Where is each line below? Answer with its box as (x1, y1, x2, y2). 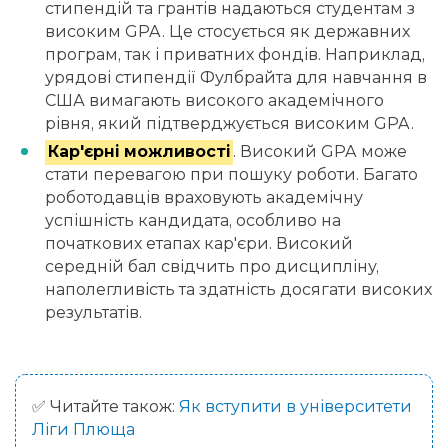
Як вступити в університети (179, 396, 412, 416)
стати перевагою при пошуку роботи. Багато (45, 165, 418, 185)
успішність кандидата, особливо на (45, 211, 341, 231)
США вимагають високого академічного (45, 91, 384, 111)
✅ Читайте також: (32, 396, 179, 416)
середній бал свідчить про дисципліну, (45, 257, 379, 277)
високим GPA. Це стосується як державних (45, 22, 410, 42)
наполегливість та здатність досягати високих (45, 280, 432, 300)
